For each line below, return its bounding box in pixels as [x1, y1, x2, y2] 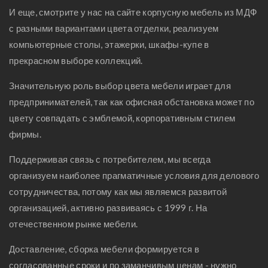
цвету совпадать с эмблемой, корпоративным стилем [9, 112, 236, 123]
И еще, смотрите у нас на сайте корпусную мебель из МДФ [9, 7, 257, 17]
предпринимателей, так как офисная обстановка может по [9, 96, 254, 107]
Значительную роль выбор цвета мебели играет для [9, 80, 232, 91]
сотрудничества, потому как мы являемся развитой [9, 186, 227, 197]
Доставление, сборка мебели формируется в [9, 243, 199, 254]
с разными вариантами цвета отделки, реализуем [9, 23, 219, 33]
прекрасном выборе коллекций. [9, 55, 143, 66]
